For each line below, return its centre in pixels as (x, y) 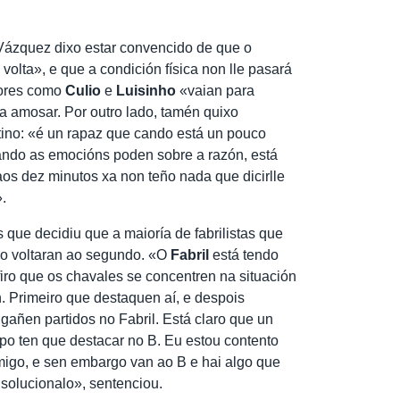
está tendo (244, 254)
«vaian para (216, 90)
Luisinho (146, 90)
